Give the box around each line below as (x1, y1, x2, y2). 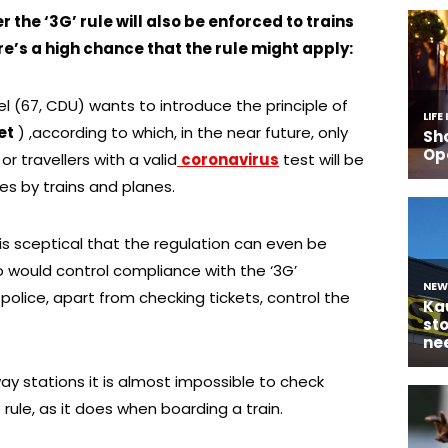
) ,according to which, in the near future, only (14, 121, 348, 143)
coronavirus (181, 148, 279, 170)
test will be (279, 148, 364, 170)
